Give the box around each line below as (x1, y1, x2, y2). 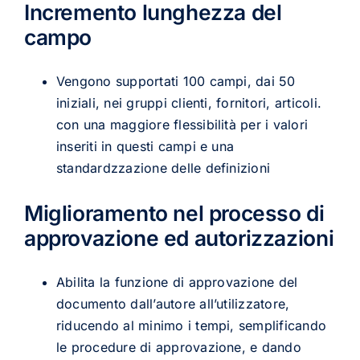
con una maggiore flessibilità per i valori (55, 117, 309, 133)
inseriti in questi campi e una (55, 138, 235, 155)
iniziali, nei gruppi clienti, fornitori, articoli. (55, 95, 321, 112)
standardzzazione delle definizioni (55, 160, 271, 177)
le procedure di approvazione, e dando (55, 339, 301, 356)
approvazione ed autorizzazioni (23, 224, 334, 251)
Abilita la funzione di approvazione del (55, 274, 298, 291)
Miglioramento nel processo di (23, 199, 325, 226)
